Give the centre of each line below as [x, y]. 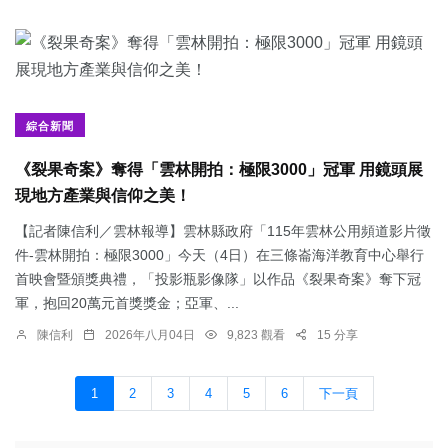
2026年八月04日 [150, 335]
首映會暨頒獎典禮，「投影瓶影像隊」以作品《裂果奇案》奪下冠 [218, 279]
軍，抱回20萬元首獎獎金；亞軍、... [127, 303]
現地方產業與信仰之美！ [103, 196]
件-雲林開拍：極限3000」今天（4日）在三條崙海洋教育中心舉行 [219, 255]
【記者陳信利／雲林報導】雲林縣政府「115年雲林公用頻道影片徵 [223, 231]
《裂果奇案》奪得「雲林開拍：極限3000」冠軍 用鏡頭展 [219, 170]
